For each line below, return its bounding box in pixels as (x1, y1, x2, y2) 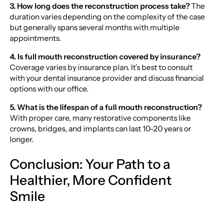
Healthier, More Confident (9, 172, 172, 189)
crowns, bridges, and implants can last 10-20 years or (9, 124, 191, 133)
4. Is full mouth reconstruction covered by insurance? (9, 52, 200, 61)
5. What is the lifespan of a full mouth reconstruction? (9, 102, 202, 112)
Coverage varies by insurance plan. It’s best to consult (9, 62, 193, 72)
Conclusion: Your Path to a (9, 156, 170, 173)
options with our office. (9, 84, 89, 93)
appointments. (9, 34, 61, 43)
